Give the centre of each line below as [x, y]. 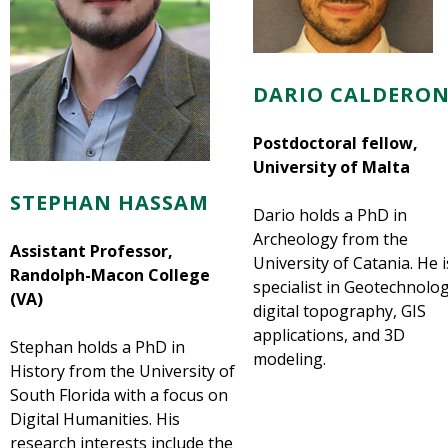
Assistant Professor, [91, 250]
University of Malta [331, 166]
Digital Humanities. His [95, 418]
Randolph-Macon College [110, 274]
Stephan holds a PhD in [97, 346]
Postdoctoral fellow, [335, 142]
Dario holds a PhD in [329, 214]
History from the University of [122, 370]
